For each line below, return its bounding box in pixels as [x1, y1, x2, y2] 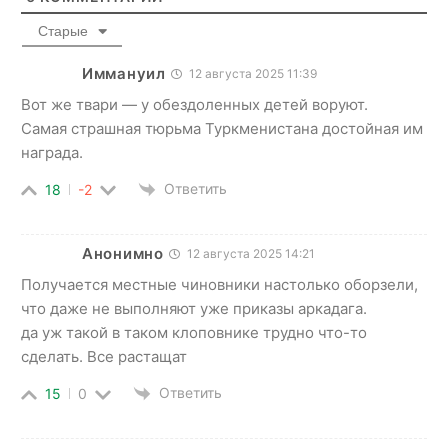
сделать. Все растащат [21, 347, 187, 367]
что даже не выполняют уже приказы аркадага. [21, 299, 367, 319]
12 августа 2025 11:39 [185, 65, 317, 81]
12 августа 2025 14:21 [183, 246, 315, 262]
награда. [21, 142, 83, 162]
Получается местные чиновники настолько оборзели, [21, 275, 418, 295]
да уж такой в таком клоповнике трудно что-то [21, 323, 367, 343]
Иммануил [82, 63, 166, 83]
